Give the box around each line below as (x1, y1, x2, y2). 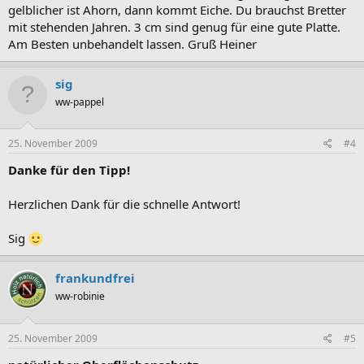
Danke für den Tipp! (8, 162, 130, 178)
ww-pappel (55, 94, 104, 109)
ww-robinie (55, 289, 105, 303)
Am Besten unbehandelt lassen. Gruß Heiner (8, 35, 257, 52)
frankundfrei (55, 270, 135, 286)
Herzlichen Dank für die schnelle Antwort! (8, 196, 240, 212)
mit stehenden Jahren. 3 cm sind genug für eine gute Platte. (8, 18, 340, 35)
